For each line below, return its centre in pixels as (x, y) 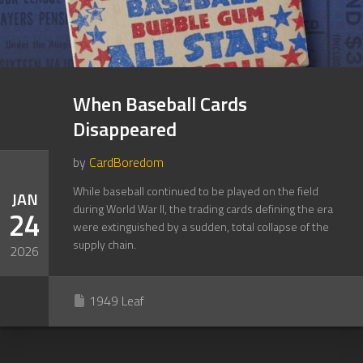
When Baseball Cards (160, 104)
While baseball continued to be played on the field (196, 191)
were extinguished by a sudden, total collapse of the (201, 226)
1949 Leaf (117, 301)
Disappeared (125, 129)
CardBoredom (126, 162)
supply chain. (105, 244)
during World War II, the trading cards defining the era (203, 209)
